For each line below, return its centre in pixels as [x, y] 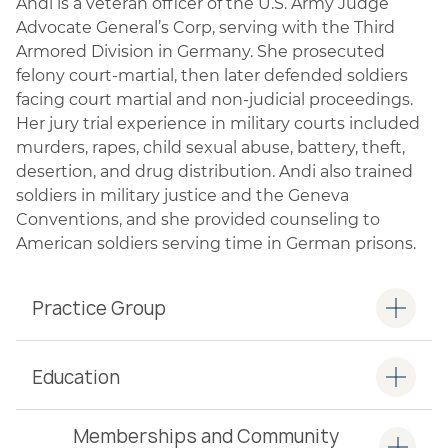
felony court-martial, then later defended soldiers [212, 75]
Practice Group [99, 308]
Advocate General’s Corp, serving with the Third [205, 27]
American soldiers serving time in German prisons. [216, 243]
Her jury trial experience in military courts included [218, 123]
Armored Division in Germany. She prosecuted [200, 51]
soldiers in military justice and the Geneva [182, 195]
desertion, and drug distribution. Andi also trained [214, 171]
